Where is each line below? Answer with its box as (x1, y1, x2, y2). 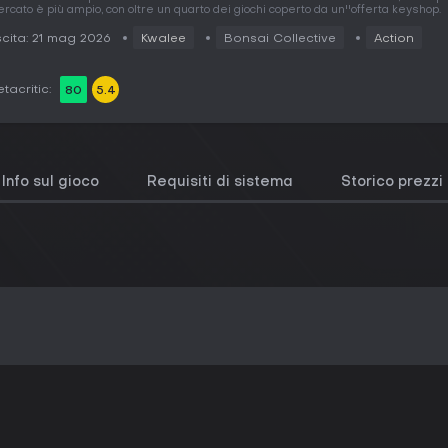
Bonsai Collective (224, 33, 336, 45)
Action (374, 33, 414, 45)
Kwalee (141, 33, 186, 45)
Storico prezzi (341, 176, 443, 189)
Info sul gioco (2, 176, 99, 189)
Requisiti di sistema (147, 176, 293, 189)
